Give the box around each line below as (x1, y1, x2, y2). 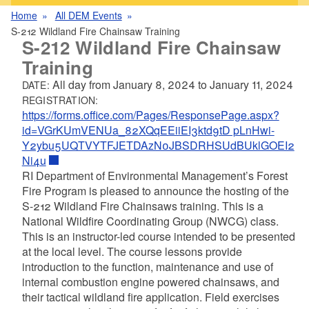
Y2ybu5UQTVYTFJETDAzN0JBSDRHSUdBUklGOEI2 (21, 137, 295, 154)
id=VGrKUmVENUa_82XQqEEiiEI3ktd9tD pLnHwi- (21, 122, 275, 139)
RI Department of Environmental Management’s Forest (21, 168, 288, 184)
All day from (52, 77, 113, 93)
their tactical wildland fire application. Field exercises (21, 289, 279, 306)
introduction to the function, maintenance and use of (21, 259, 273, 275)
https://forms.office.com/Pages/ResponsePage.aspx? (21, 107, 279, 123)
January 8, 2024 (113, 77, 195, 93)
